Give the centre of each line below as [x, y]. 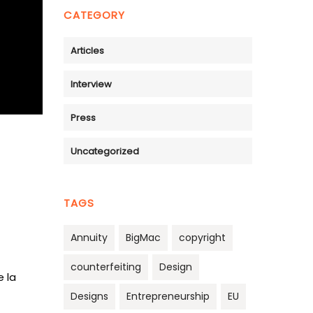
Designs [89, 297]
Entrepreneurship [168, 297]
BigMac [143, 238]
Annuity [89, 238]
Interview [91, 85]
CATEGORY [94, 15]
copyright [202, 238]
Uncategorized [105, 152]
